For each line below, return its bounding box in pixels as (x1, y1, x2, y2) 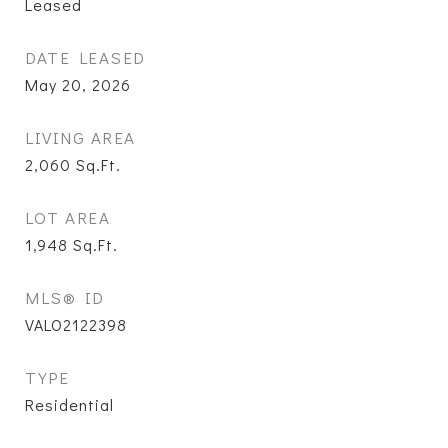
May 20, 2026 (25, 74, 131, 95)
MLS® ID (25, 286, 105, 309)
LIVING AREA (25, 126, 136, 149)
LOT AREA (25, 206, 110, 229)
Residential (25, 394, 114, 415)
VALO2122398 (25, 314, 127, 335)
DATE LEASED (25, 46, 146, 69)
